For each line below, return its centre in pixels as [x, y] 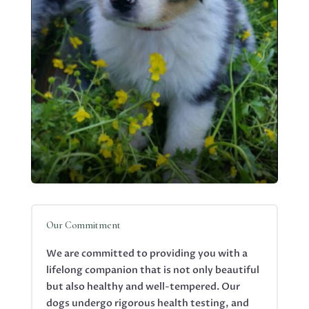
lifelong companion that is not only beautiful [152, 270]
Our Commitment [83, 225]
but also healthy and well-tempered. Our [143, 286]
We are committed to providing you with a [147, 253]
